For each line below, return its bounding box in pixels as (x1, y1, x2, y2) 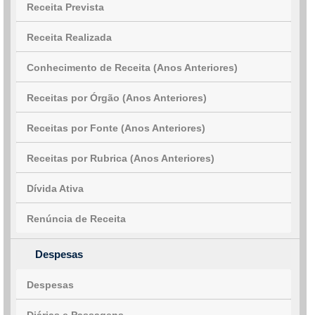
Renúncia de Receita (27, 213, 126, 224)
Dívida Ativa (27, 183, 84, 194)
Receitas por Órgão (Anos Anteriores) (27, 92, 207, 103)
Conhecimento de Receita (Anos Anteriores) (27, 62, 238, 73)
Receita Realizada (27, 32, 112, 43)
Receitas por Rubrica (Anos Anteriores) (27, 153, 214, 164)
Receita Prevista (27, 1, 104, 13)
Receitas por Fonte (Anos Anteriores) (27, 122, 205, 134)
